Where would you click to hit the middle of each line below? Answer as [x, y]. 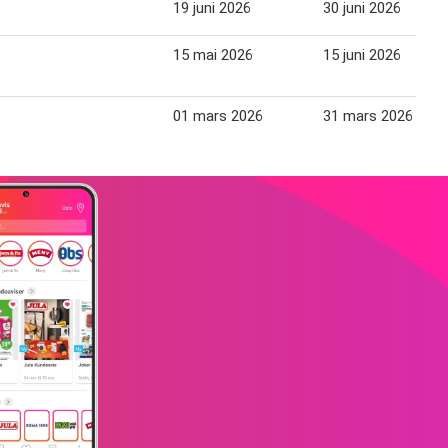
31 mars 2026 [368, 115]
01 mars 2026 [218, 115]
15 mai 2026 [213, 54]
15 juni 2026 [362, 54]
